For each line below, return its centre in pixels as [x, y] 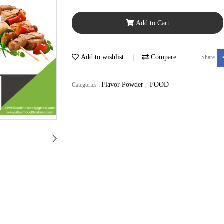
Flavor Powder [123, 84]
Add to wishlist [101, 57]
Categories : [87, 85]
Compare [163, 57]
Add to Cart [152, 23]
